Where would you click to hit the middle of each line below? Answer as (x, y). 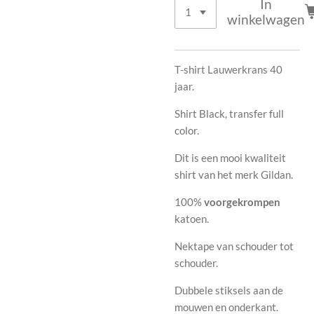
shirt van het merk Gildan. (234, 174)
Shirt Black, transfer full (229, 113)
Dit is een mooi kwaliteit (230, 157)
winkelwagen (266, 20)
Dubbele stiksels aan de (229, 290)
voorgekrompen (242, 202)
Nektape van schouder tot (234, 246)
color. (187, 130)
